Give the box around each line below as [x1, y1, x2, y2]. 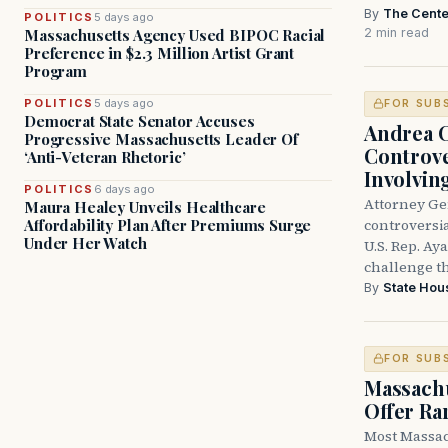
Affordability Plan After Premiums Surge [24, 215, 312, 235]
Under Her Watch [24, 233, 147, 253]
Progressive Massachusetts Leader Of [24, 129, 298, 149]
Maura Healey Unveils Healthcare [24, 197, 266, 217]
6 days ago [94, 182, 156, 196]
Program [24, 61, 87, 81]
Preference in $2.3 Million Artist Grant [24, 43, 295, 63]
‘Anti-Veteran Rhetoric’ [24, 147, 186, 167]
